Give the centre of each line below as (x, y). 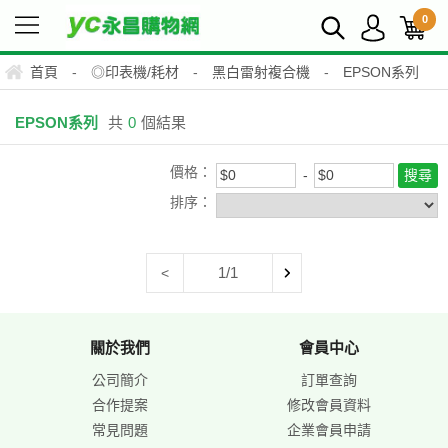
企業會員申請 (328, 429)
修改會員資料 (328, 404)
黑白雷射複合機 (261, 72)
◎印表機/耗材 (135, 72)
